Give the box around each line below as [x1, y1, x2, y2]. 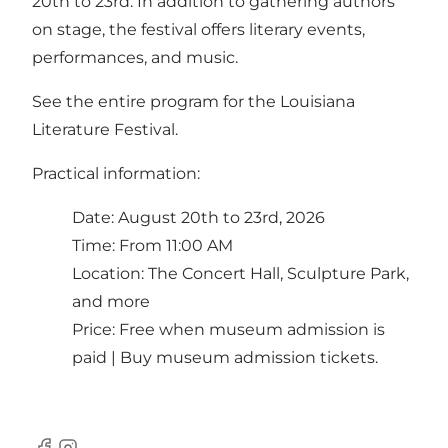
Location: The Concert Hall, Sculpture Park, [72, 263, 409, 283]
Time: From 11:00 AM [72, 235, 233, 255]
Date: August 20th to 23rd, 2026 [72, 207, 325, 227]
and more [72, 291, 150, 311]
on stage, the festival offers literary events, [32, 19, 365, 39]
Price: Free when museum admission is [72, 319, 385, 339]
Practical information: [32, 163, 200, 183]
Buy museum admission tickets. [120, 347, 378, 367]
